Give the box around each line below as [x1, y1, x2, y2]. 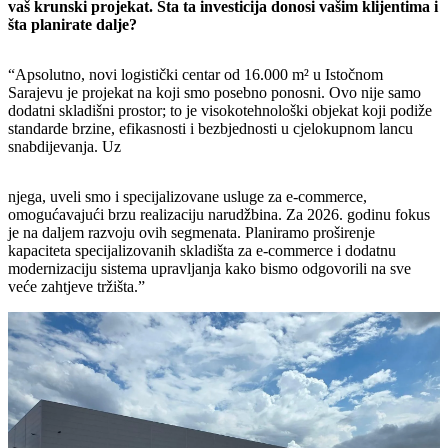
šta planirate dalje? [8, 16, 137, 34]
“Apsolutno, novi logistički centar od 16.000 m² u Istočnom [8, 66, 383, 84]
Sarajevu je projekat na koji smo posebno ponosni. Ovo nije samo [8, 84, 421, 102]
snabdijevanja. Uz [8, 138, 121, 156]
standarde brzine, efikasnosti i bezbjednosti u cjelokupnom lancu [8, 120, 413, 138]
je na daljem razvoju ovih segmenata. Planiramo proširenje [8, 224, 375, 242]
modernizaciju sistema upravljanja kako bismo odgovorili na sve [8, 260, 411, 278]
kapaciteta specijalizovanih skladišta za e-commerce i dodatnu [8, 242, 396, 260]
